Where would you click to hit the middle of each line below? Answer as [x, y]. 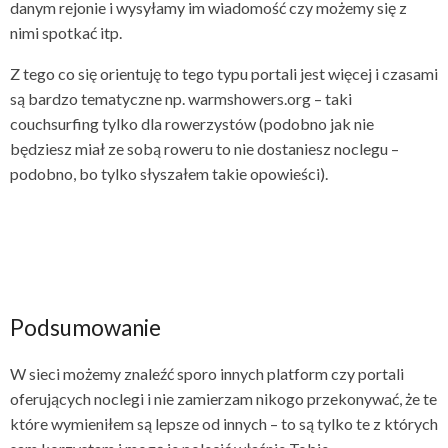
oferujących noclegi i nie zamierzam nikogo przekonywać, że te [223, 399]
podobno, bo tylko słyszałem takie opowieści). [169, 174]
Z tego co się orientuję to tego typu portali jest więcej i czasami [224, 74]
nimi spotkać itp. [66, 33]
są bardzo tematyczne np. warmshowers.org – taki [181, 99]
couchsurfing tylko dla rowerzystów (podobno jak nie [192, 124]
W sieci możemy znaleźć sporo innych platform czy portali [207, 374]
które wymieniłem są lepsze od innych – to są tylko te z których [224, 424]
